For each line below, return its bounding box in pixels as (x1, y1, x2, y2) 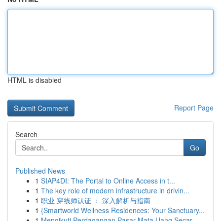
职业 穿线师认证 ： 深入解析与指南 (41, 195, 150, 205)
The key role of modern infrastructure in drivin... (41, 185, 189, 195)
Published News (15, 166, 65, 176)
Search (15, 129, 37, 139)
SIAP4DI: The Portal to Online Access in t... (41, 176, 175, 185)
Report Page (174, 103, 214, 112)
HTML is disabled (7, 75, 62, 85)
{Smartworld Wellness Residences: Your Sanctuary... (41, 205, 205, 215)
